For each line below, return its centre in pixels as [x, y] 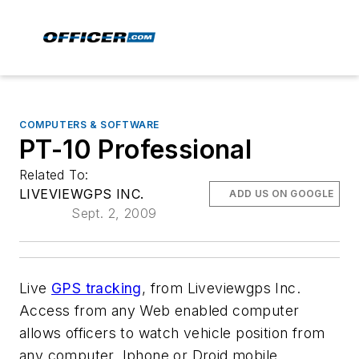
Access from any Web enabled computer [159, 311]
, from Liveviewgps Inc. [221, 288]
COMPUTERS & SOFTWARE [89, 125]
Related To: [56, 175]
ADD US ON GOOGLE [282, 194]
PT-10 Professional [136, 149]
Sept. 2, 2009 [114, 213]
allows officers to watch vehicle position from [172, 333]
